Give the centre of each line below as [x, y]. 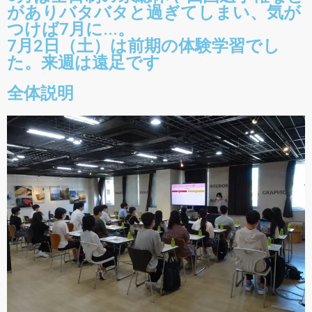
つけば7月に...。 [71, 30]
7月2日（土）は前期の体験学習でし [143, 46]
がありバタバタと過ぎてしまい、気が [154, 13]
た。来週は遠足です [84, 63]
